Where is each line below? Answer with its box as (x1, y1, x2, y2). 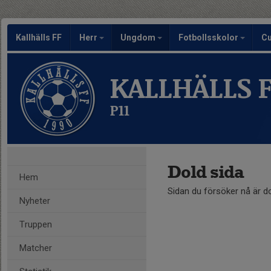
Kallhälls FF (16, 33, 62, 42)
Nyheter (19, 195, 50, 206)
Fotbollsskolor (178, 33, 240, 42)
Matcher (19, 243, 52, 253)
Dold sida (168, 161, 244, 183)
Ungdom (120, 33, 157, 42)
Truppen (19, 219, 52, 230)
